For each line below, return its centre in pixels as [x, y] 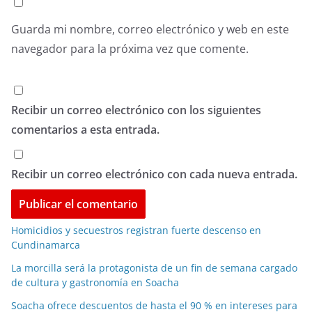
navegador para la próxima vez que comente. [130, 48]
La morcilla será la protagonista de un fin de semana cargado [154, 267]
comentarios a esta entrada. [85, 129]
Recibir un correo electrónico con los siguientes [136, 110]
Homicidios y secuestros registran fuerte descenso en [136, 230]
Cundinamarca [46, 244]
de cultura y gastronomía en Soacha [95, 282]
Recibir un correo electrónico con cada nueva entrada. [154, 174]
